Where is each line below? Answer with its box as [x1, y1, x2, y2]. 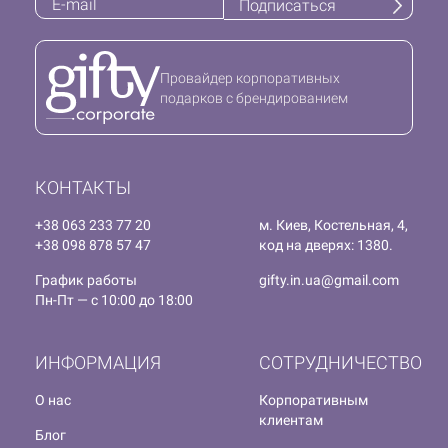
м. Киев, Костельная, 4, [259, 217, 408, 234]
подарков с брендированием [159, 89, 348, 106]
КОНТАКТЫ [35, 177, 131, 199]
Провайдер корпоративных [159, 69, 340, 86]
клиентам [259, 412, 323, 429]
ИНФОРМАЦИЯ [35, 352, 161, 374]
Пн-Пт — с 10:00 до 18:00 [35, 292, 193, 309]
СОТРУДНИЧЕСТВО [259, 352, 422, 374]
